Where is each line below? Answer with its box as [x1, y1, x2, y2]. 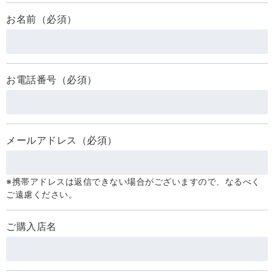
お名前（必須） [6, 13, 77, 25]
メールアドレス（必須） [6, 134, 117, 146]
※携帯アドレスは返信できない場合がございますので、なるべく [6, 176, 261, 187]
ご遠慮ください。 [6, 189, 77, 199]
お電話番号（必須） [6, 73, 97, 86]
